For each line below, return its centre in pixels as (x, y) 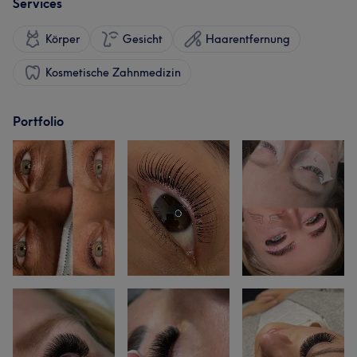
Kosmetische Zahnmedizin (113, 73)
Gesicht (143, 39)
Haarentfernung (248, 39)
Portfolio (38, 121)
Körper (63, 39)
